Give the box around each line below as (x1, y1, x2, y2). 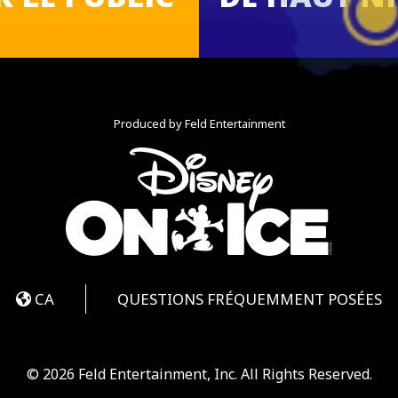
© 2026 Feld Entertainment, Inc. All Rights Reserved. (26, 363, 372, 384)
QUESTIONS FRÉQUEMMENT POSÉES (117, 288, 382, 309)
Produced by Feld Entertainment (113, 115, 285, 131)
